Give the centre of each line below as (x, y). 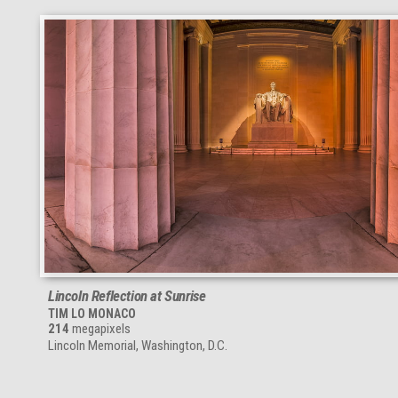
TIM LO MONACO (92, 313)
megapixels (100, 328)
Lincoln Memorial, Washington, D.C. (138, 345)
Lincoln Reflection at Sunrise (127, 295)
